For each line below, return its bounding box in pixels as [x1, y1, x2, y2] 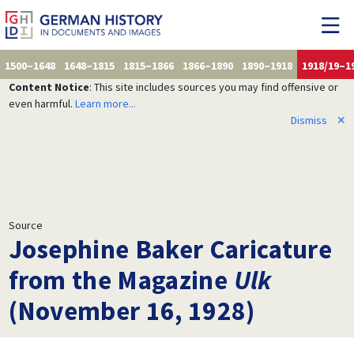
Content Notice [8, 79, 89, 94]
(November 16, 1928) [8, 293, 255, 327]
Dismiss [290, 112, 327, 127]
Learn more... [74, 96, 136, 111]
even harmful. [8, 96, 75, 111]
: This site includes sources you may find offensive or [88, 79, 338, 94]
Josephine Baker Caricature [8, 232, 333, 265]
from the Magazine [8, 262, 234, 296]
